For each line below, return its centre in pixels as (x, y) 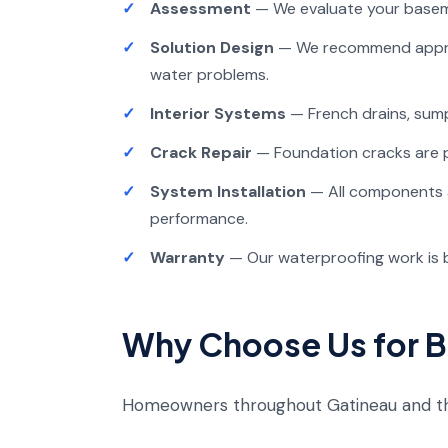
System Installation (228, 191)
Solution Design (212, 47)
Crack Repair (201, 152)
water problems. (209, 74)
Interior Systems (218, 113)
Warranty (187, 257)
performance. (199, 218)
